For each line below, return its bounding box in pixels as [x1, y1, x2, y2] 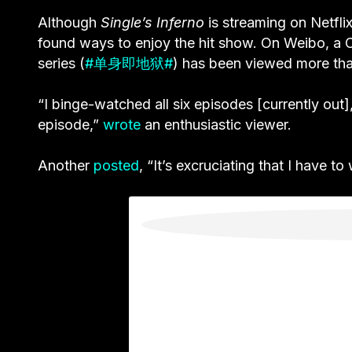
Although [38, 13, 101, 31]
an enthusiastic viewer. [141, 115, 291, 133]
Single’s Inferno [101, 13, 204, 31]
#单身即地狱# [85, 54, 173, 71]
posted [93, 156, 139, 174]
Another [38, 156, 93, 174]
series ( [38, 54, 85, 71]
